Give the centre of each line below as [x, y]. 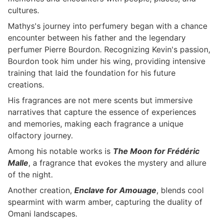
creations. [26, 85]
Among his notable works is [60, 151]
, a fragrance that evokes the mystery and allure [117, 163]
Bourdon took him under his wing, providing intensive [107, 61]
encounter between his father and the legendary [97, 38]
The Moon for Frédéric [156, 151]
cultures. [23, 10]
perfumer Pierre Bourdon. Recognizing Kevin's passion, [109, 49]
